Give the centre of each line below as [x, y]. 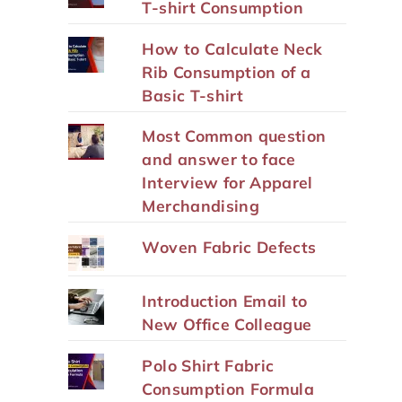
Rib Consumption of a [227, 71]
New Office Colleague [227, 323]
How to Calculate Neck [232, 48]
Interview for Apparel [227, 183]
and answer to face [219, 159]
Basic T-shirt [193, 95]
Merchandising [201, 206]
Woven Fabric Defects [229, 247]
